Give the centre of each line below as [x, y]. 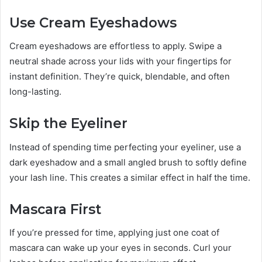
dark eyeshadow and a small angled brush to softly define [128, 162]
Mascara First [55, 209]
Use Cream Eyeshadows [93, 23]
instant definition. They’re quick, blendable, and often [120, 77]
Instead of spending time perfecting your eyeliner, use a [125, 147]
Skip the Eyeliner [68, 124]
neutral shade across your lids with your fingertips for [120, 61]
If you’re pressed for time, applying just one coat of [114, 233]
